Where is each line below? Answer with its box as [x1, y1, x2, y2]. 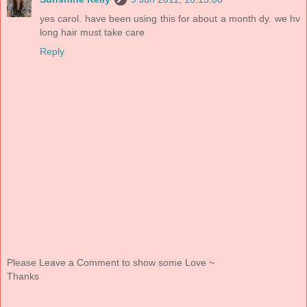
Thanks [7, 270, 39, 282]
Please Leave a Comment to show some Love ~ [7, 256, 214, 268]
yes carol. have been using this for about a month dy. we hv [40, 13, 300, 25]
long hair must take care [40, 27, 145, 38]
